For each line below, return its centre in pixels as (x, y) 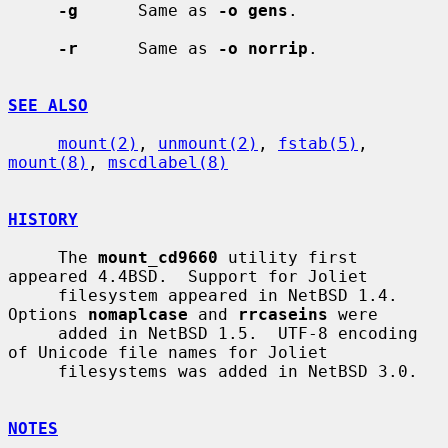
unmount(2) (208, 143)
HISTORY (43, 219)
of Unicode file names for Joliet (168, 352)
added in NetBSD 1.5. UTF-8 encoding (33, 333)
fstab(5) (318, 143)
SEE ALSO (48, 105)
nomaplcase (138, 314)
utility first (288, 257)
